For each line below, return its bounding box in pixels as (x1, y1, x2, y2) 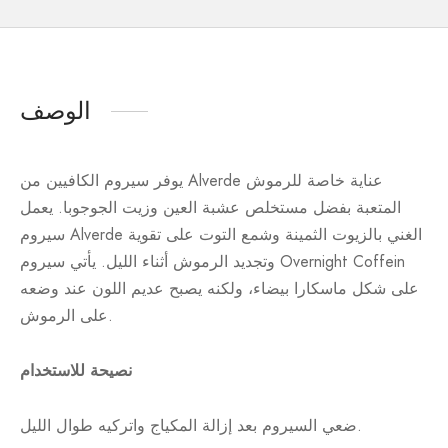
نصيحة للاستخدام (20, 359, 132, 383)
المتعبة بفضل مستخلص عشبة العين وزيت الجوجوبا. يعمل (20, 196, 401, 220)
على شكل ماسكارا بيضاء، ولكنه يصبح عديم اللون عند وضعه (20, 277, 419, 301)
